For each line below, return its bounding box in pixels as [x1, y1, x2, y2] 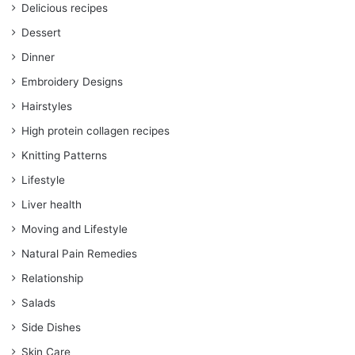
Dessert [21, 26, 61, 40]
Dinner [21, 51, 55, 64]
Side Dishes [21, 321, 81, 334]
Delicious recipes [21, 2, 108, 15]
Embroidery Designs [21, 75, 123, 89]
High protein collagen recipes [21, 124, 170, 138]
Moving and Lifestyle [21, 223, 128, 236]
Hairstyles [21, 100, 72, 113]
